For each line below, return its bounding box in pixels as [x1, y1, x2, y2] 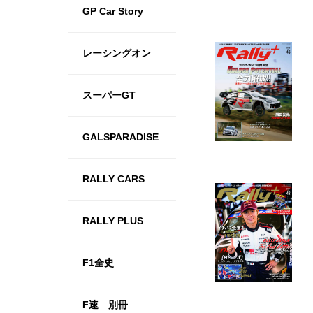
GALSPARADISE [82, 131, 159, 143]
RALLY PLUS [82, 215, 143, 226]
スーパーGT [82, 89, 136, 101]
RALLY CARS [82, 173, 145, 184]
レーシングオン [82, 48, 151, 59]
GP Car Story [82, 6, 143, 17]
